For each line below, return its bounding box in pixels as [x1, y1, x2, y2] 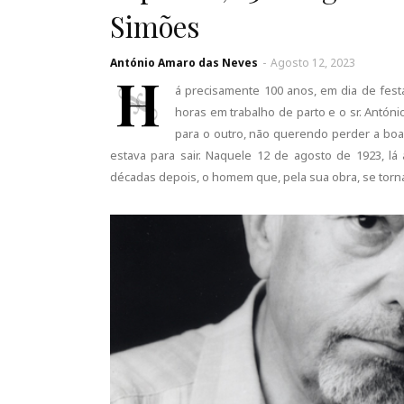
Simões [110, 7, 199, 45]
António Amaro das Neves [110, 55, 258, 70]
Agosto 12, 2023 [271, 55, 355, 70]
